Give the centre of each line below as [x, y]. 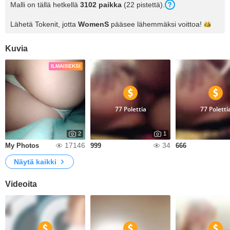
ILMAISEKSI [66, 66]
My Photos [22, 146]
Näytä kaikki [35, 162]
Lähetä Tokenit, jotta [44, 24]
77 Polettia [130, 109]
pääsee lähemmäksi [143, 24]
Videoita [21, 184]
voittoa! [190, 24]
